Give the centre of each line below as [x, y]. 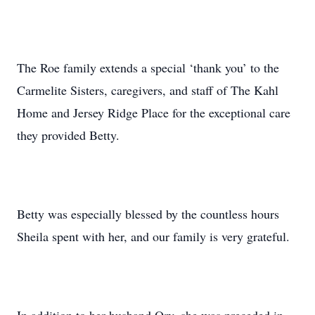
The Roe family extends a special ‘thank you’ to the [148, 67]
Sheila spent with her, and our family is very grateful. [153, 236]
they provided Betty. [68, 135]
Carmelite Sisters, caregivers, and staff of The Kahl [148, 90]
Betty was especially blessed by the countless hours [148, 214]
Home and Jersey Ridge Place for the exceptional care [154, 112]
